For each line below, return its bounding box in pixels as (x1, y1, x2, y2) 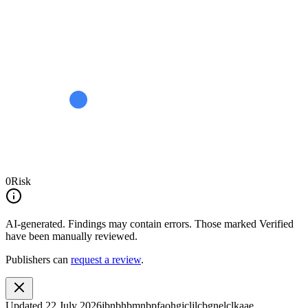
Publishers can (5, 253, 68, 265)
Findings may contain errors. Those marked (68, 217, 256, 230)
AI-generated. (5, 217, 65, 230)
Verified (259, 217, 294, 230)
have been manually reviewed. (5, 230, 137, 242)
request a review (71, 253, 141, 265)
